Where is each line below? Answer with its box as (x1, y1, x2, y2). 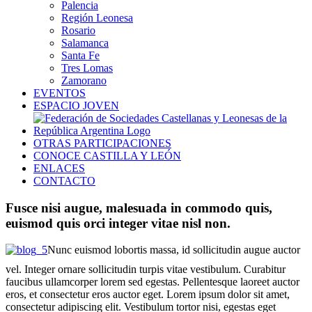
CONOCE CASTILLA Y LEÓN (33, 150, 181, 162)
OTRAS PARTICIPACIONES (33, 137, 171, 149)
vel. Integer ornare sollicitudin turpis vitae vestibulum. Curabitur (6, 263, 286, 276)
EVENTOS (33, 87, 86, 99)
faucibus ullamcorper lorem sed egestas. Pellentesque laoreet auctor (6, 276, 299, 288)
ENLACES (33, 162, 85, 174)
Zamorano (61, 75, 107, 86)
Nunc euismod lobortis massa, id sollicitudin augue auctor (47, 244, 300, 256)
